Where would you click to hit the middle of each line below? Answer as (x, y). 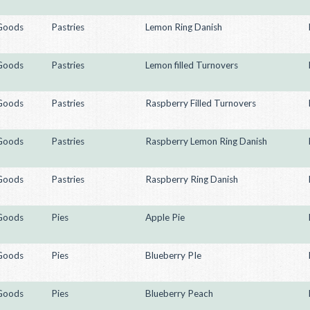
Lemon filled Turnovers (192, 65)
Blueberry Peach (179, 293)
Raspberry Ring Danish (192, 179)
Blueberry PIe (173, 255)
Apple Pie (165, 217)
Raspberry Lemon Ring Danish (206, 141)
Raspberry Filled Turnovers (201, 103)
